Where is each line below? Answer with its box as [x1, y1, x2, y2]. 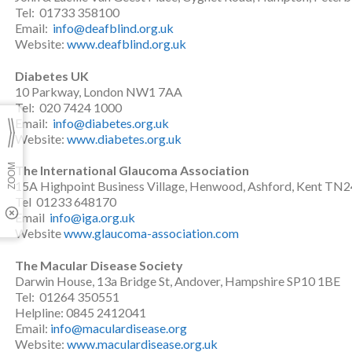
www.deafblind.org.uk [67, 35, 186, 51]
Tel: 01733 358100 [15, 4, 119, 20]
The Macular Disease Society [15, 258, 183, 273]
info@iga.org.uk [49, 210, 135, 225]
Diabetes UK [15, 68, 89, 83]
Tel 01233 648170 [15, 194, 116, 210]
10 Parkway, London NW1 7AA [15, 83, 182, 99]
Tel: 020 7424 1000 [15, 99, 122, 115]
